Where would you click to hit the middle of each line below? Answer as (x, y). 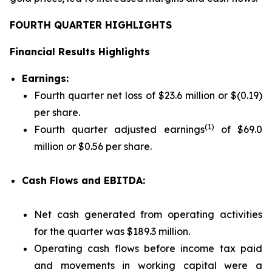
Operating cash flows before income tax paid (148, 248)
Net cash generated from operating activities (148, 214)
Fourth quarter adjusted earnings (119, 129)
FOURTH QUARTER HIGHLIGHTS (91, 25)
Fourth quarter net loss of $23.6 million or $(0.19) (148, 95)
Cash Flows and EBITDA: (83, 180)
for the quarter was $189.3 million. (112, 231)
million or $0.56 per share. (93, 146)
